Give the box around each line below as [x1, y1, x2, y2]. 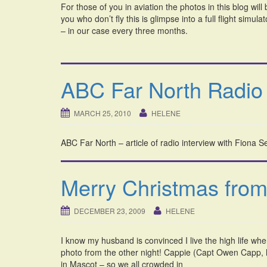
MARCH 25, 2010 [74, 108, 131, 119]
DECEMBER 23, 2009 [74, 206, 145, 216]
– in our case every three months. [61, 24, 188, 37]
